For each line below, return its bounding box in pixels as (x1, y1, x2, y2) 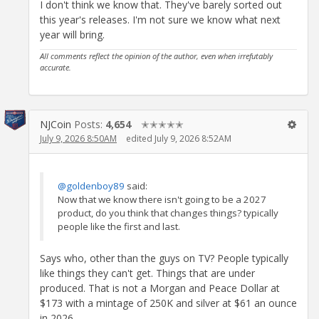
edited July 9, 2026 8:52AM (126, 132, 231, 145)
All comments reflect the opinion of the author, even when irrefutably (40, 51, 273, 62)
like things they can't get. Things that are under (40, 266, 255, 280)
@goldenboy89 (58, 179, 125, 192)
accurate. (40, 62, 71, 73)
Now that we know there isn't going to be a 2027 (58, 192, 266, 206)
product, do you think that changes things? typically (58, 206, 278, 219)
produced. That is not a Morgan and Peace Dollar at (40, 281, 280, 295)
